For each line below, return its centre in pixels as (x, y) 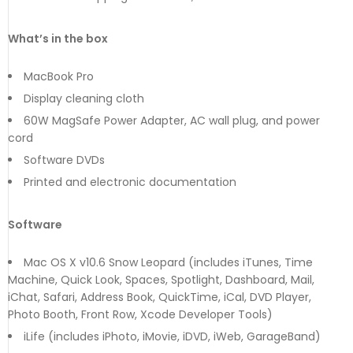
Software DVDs (64, 160)
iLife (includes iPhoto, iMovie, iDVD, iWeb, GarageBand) (172, 336)
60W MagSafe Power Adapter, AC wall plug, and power (172, 120)
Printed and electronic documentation (130, 182)
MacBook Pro (59, 76)
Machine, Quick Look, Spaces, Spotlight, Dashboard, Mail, (161, 279)
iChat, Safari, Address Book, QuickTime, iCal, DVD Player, (160, 297)
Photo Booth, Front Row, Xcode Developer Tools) (140, 314)
